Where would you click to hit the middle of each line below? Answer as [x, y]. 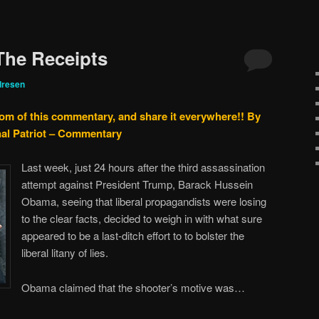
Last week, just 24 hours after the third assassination [143, 167]
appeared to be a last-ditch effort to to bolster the [133, 236]
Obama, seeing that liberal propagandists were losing [144, 202]
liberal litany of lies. [65, 253]
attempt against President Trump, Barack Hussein [137, 184]
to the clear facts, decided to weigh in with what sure [142, 219]
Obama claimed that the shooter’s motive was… [133, 287]
